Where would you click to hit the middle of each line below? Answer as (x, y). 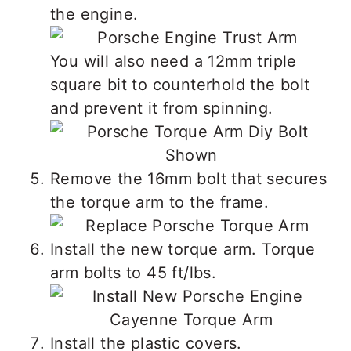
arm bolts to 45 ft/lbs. (134, 273)
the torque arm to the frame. (160, 202)
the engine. (94, 14)
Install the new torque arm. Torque (183, 249)
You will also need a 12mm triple (174, 61)
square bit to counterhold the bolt (180, 85)
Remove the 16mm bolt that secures (189, 179)
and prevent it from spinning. (162, 108)
